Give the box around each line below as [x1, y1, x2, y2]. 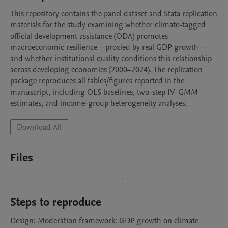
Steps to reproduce [10, 194, 101, 210]
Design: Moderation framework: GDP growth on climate [10, 215, 198, 226]
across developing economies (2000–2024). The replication [10, 64, 203, 75]
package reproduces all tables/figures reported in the [10, 75, 184, 87]
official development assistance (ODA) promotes [10, 31, 168, 42]
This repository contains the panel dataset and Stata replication [10, 8, 217, 19]
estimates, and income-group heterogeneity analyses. [10, 98, 187, 109]
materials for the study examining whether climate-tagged [10, 19, 206, 31]
